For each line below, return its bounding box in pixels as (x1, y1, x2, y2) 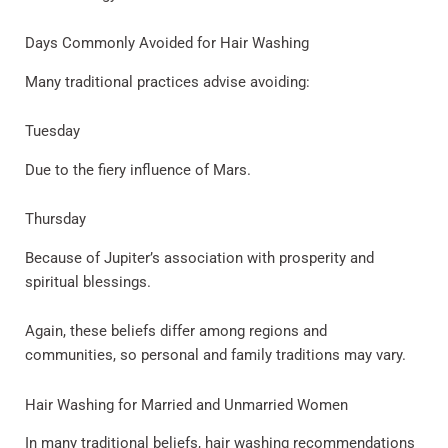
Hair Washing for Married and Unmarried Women (25, 395, 348, 414)
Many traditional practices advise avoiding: (25, 72, 310, 91)
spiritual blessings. (25, 272, 151, 291)
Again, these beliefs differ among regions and (25, 322, 327, 341)
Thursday (25, 210, 86, 229)
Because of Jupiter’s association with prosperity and (25, 248, 374, 267)
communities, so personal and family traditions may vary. (25, 346, 406, 365)
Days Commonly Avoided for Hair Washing (25, 34, 309, 53)
